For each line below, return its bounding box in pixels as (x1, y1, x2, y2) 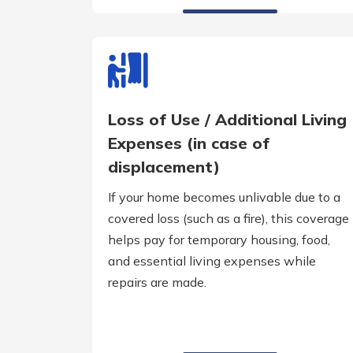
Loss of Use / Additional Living (108, 110, 347, 130)
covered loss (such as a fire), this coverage (108, 210, 349, 227)
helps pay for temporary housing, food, (108, 232, 330, 248)
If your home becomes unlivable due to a (108, 189, 340, 206)
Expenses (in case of (108, 133, 269, 154)
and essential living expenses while (108, 253, 316, 269)
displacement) (108, 157, 220, 177)
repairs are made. (108, 274, 206, 291)
